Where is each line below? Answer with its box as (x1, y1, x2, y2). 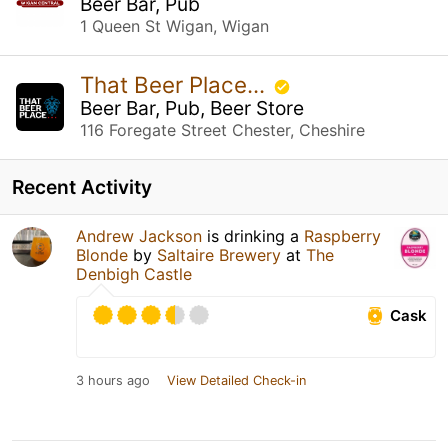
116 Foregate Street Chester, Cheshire (80, 119, 365, 140)
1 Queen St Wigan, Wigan (80, 15, 269, 36)
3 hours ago (76, 372, 150, 388)
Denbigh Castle (76, 263, 192, 284)
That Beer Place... (80, 70, 271, 98)
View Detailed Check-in (167, 372, 306, 388)
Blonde (76, 244, 128, 265)
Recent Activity (12, 174, 152, 199)
